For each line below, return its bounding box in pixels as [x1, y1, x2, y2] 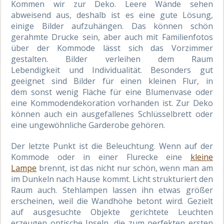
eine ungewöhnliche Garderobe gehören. [11, 119, 167, 130]
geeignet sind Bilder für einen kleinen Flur [11, 75, 197, 86]
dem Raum [140, 53, 213, 64]
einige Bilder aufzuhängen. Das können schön [11, 20, 213, 31]
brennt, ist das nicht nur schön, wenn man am [36, 162, 213, 173]
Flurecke [126, 151, 158, 162]
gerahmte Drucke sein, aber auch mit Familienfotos [11, 31, 213, 42]
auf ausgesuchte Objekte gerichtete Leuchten [11, 206, 213, 217]
